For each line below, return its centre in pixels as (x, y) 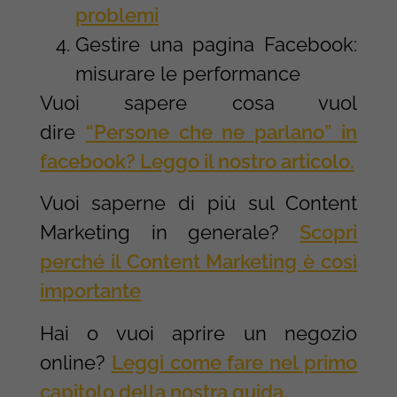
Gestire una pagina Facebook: (216, 44)
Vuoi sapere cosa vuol (198, 102)
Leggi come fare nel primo (234, 362)
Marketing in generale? (170, 233)
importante (90, 291)
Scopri (329, 233)
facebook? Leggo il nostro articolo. (197, 161)
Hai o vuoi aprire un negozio (198, 333)
